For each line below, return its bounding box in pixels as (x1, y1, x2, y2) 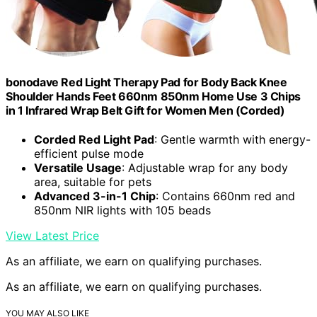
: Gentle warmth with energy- (154, 132, 311, 146)
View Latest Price (6, 228, 99, 243)
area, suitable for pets (34, 174, 151, 189)
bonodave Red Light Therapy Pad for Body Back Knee (6, 74, 287, 89)
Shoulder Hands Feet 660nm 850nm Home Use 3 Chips (6, 88, 301, 103)
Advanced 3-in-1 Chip (34, 188, 156, 203)
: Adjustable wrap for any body (122, 160, 288, 175)
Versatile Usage (34, 160, 122, 175)
